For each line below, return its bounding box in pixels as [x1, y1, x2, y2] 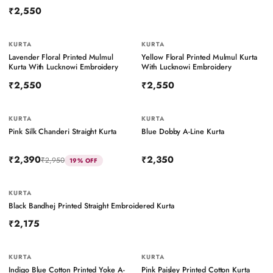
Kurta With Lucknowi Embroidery [9, 62, 119, 73]
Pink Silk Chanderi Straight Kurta [9, 126, 116, 137]
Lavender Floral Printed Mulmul [9, 52, 114, 63]
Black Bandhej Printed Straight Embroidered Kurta [9, 200, 174, 211]
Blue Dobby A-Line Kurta [141, 126, 224, 137]
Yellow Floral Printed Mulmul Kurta [141, 52, 257, 63]
